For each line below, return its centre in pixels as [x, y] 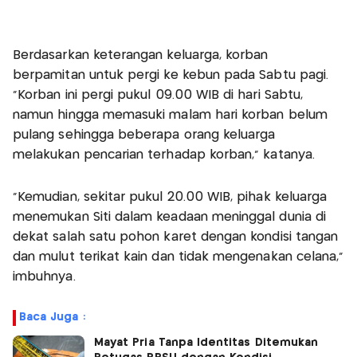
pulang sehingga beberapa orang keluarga [144, 135]
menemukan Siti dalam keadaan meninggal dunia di [170, 218]
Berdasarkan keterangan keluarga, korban [141, 56]
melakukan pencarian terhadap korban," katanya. [164, 155]
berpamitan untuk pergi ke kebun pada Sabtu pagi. [171, 76]
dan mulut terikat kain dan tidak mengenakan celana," [178, 257]
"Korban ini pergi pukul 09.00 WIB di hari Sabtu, [158, 96]
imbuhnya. [44, 277]
